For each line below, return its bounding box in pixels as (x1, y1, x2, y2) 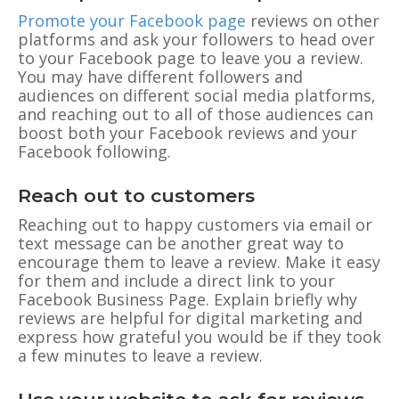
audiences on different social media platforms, (18, 84, 376, 106)
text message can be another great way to (18, 232, 344, 254)
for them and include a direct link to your (18, 269, 335, 291)
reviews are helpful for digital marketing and (18, 306, 362, 329)
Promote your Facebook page (18, 9, 246, 31)
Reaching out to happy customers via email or (18, 213, 372, 235)
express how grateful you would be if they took (18, 325, 381, 347)
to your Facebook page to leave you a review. (18, 46, 363, 69)
